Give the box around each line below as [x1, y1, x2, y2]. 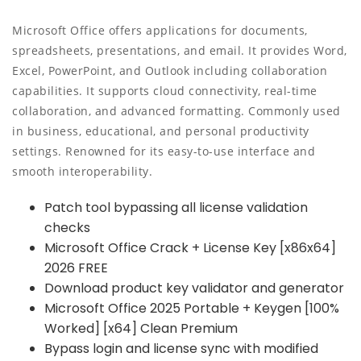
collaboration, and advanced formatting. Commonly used [12, 103, 341, 118]
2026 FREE [44, 259, 108, 277]
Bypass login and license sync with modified [44, 339, 318, 358]
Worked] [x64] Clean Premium [44, 319, 238, 338]
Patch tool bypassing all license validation [44, 198, 308, 217]
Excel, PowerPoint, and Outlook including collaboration [12, 63, 327, 78]
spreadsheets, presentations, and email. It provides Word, [12, 43, 347, 58]
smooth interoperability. [12, 164, 152, 179]
